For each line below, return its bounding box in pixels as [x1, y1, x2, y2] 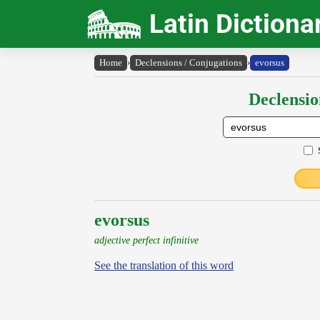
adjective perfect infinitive [94, 234, 199, 246]
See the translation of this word [94, 259, 234, 271]
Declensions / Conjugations [135, 57, 242, 68]
